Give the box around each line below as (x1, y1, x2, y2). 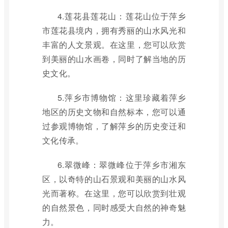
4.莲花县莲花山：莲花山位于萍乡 (58, 10, 186, 22)
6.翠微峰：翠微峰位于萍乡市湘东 (58, 159, 186, 170)
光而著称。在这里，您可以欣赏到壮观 (42, 187, 186, 199)
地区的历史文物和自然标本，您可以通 (42, 106, 186, 118)
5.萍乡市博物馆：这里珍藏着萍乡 (58, 92, 186, 103)
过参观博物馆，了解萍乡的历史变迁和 (42, 120, 186, 132)
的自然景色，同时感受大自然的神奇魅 (42, 202, 186, 213)
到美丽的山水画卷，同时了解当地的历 (42, 53, 186, 65)
